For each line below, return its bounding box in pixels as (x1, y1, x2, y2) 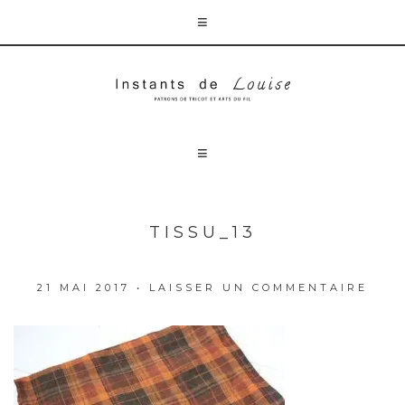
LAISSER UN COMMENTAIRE (149, 280, 368, 294)
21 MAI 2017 (37, 280, 130, 294)
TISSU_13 (148, 221, 257, 242)
